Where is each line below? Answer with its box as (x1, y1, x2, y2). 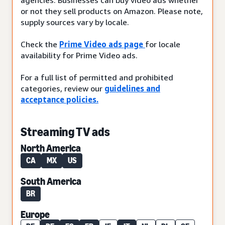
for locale (145, 39, 180, 49)
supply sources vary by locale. (21, 17, 129, 27)
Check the (21, 39, 59, 49)
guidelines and (104, 83, 160, 93)
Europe (21, 208, 50, 220)
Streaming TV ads (21, 124, 110, 139)
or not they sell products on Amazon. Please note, (21, 6, 203, 16)
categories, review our (21, 83, 104, 93)
